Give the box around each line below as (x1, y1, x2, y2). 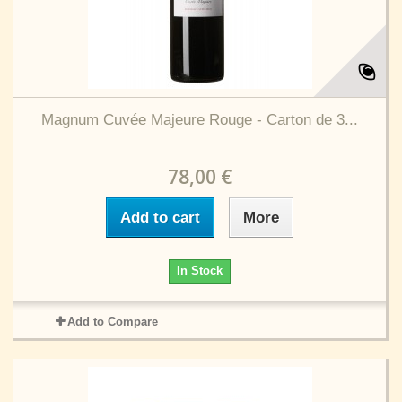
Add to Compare (66, 315, 158, 328)
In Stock (177, 264, 223, 277)
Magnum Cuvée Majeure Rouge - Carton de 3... (41, 111, 358, 128)
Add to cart (120, 209, 200, 226)
